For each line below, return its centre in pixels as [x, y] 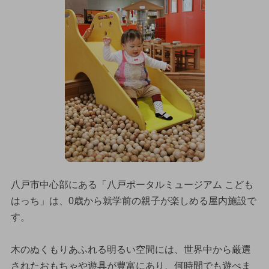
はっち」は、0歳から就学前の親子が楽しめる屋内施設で [133, 201]
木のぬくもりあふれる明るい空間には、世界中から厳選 [131, 250]
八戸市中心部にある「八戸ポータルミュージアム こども [132, 185]
